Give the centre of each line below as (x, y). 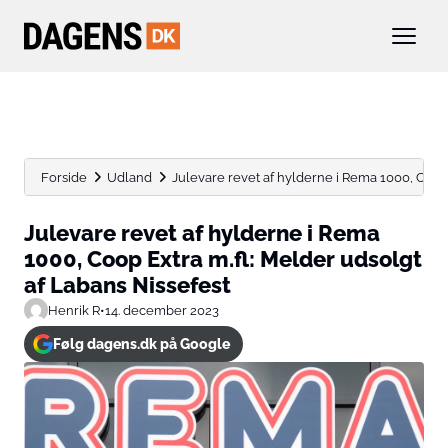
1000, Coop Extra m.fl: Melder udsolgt (223, 259)
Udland (129, 177)
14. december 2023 (162, 310)
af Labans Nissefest (127, 285)
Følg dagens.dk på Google (141, 344)
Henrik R (74, 310)
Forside (64, 177)
